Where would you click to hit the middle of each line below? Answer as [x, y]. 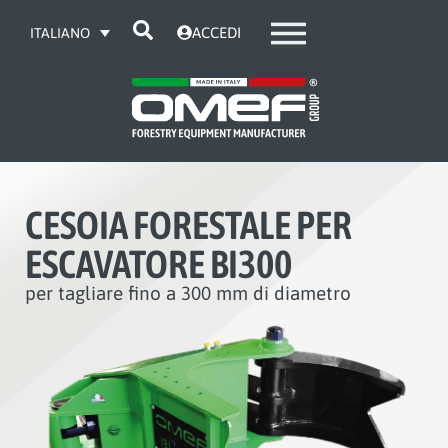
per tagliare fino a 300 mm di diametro [188, 293]
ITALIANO [60, 33]
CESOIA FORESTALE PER [188, 225]
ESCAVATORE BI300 [158, 264]
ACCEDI [216, 32]
